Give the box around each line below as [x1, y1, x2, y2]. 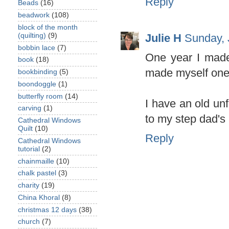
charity [18, 181, 39, 189]
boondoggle [18, 80, 56, 88]
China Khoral [18, 193, 60, 201]
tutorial [18, 145, 40, 153]
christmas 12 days [18, 205, 77, 214]
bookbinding [18, 68, 57, 76]
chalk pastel [18, 169, 56, 177]
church [18, 218, 40, 226]
